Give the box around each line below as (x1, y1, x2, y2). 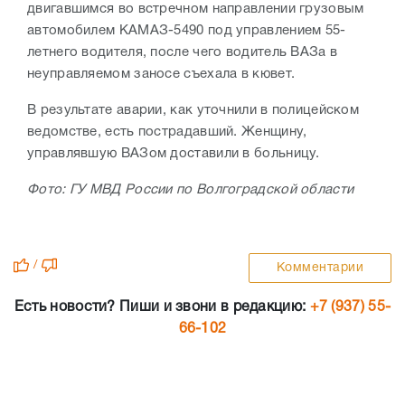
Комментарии (276, 262, 363, 275)
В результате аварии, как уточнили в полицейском (27, 104, 360, 118)
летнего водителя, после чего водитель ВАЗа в (27, 46, 338, 60)
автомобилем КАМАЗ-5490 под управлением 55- (27, 24, 346, 38)
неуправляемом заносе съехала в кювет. (27, 68, 296, 81)
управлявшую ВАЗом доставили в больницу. (27, 147, 324, 161)
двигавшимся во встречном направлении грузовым (27, 3, 364, 16)
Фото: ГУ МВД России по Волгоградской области (27, 184, 354, 197)
